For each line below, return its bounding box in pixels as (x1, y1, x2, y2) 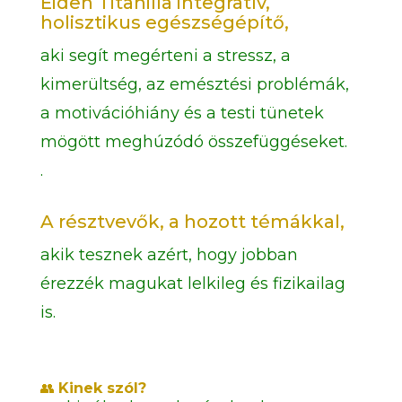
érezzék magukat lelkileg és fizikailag (39, 274, 345, 293)
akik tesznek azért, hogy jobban (39, 245, 298, 265)
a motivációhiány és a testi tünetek (39, 103, 324, 123)
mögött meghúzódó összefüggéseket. (39, 132, 347, 152)
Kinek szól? (57, 380, 146, 397)
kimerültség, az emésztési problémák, (39, 74, 349, 94)
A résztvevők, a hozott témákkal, (39, 211, 345, 232)
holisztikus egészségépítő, (39, 12, 289, 33)
